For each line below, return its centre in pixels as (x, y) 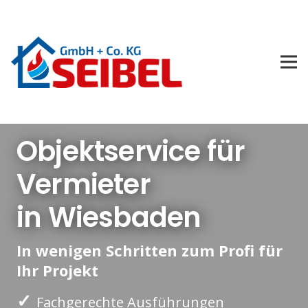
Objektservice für (131, 152)
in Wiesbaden (109, 218)
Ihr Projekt (57, 270)
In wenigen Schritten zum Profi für (150, 250)
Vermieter (84, 185)
